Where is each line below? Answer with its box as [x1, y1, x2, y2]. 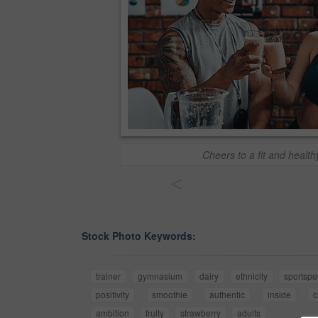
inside [267, 288, 291, 301]
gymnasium [137, 270, 182, 283]
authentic [209, 288, 245, 301]
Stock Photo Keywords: [82, 229, 196, 243]
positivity [96, 288, 129, 301]
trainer [96, 270, 121, 283]
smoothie [151, 288, 187, 301]
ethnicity [235, 270, 268, 283]
